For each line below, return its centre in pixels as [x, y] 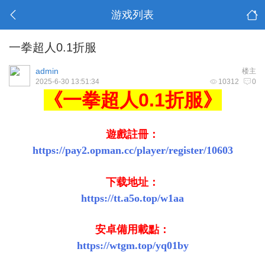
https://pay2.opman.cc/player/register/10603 [132, 150]
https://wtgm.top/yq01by [132, 245]
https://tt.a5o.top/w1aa [132, 198]
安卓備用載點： [132, 230]
